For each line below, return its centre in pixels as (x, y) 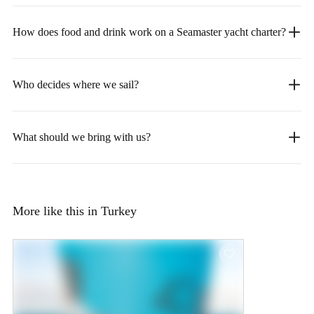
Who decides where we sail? (76, 84)
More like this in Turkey (75, 211)
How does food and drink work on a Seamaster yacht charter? (149, 32)
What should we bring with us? (82, 137)
